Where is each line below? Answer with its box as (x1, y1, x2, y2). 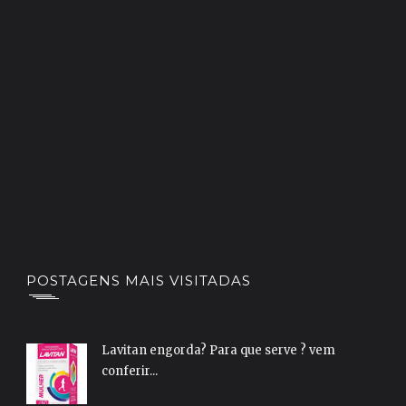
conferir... (101, 363, 158, 380)
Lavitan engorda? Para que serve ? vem (101, 343, 335, 359)
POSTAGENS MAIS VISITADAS (26, 271, 251, 289)
